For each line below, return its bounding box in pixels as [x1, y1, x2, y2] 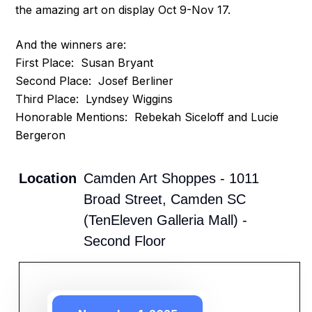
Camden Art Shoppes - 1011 [84, 171, 260, 187]
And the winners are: [15, 38, 127, 52]
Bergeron [15, 128, 66, 143]
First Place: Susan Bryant [15, 56, 154, 70]
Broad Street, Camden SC [84, 192, 247, 208]
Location [19, 171, 77, 187]
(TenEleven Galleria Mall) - [84, 212, 248, 228]
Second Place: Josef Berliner [15, 74, 174, 88]
